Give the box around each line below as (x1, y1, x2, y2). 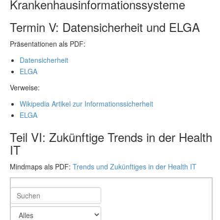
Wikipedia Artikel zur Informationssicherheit (20, 99, 153, 109)
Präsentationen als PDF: (10, 39, 85, 49)
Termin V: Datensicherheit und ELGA (10, 18, 200, 35)
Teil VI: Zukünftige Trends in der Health (10, 128, 212, 145)
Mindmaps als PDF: (10, 162, 73, 171)
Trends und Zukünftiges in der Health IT (73, 162, 196, 171)
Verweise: (10, 82, 40, 92)
